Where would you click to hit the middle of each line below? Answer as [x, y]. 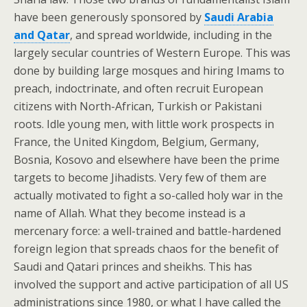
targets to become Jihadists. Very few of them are [140, 178]
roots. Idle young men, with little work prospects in [144, 124]
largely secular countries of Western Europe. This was [152, 53]
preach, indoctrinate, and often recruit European [138, 89]
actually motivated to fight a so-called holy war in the [148, 196]
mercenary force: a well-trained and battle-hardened [147, 231]
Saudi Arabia [239, 17]
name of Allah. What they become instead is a [130, 213]
